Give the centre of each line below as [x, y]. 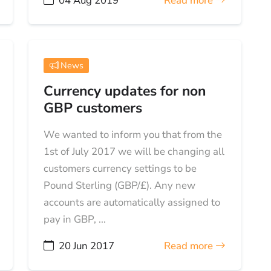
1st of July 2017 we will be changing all [134, 151]
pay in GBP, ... [75, 219]
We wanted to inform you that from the [133, 134]
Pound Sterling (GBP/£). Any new [120, 185]
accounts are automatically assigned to [132, 202]
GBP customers [93, 108]
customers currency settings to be [120, 168]
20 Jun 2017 [87, 246]
